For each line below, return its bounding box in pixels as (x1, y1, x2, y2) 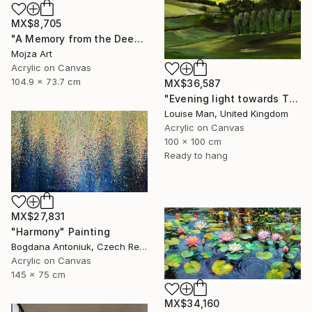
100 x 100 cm (164, 135, 221, 147)
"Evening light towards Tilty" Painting (288, 92, 298, 104)
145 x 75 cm (11, 268, 65, 280)
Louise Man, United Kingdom (164, 107, 288, 119)
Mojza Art (11, 48, 52, 60)
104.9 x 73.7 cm (11, 76, 81, 88)
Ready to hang (164, 149, 228, 161)
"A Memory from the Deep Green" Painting (134, 33, 143, 45)
